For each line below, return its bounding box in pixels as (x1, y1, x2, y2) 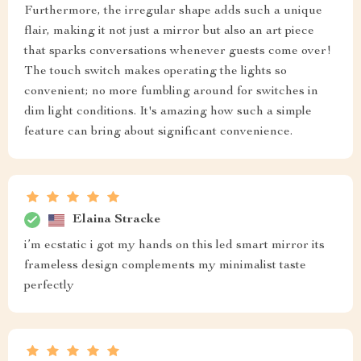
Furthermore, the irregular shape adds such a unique (24, 5, 322, 19)
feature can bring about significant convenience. (24, 126, 293, 139)
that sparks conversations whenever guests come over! (24, 45, 331, 59)
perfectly (24, 280, 74, 293)
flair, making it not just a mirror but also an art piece (24, 25, 314, 39)
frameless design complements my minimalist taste (24, 259, 306, 273)
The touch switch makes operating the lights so (24, 65, 287, 79)
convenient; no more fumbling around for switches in (24, 85, 318, 99)
